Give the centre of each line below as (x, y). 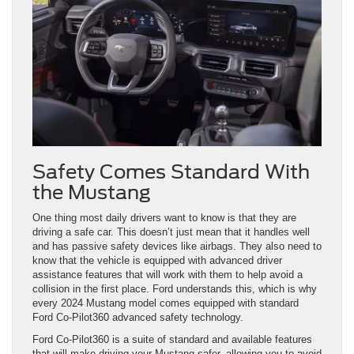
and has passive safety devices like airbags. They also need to (177, 247)
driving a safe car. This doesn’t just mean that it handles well (171, 232)
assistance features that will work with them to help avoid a (168, 275)
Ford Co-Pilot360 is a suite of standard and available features (172, 340)
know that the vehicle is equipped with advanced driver (157, 261)
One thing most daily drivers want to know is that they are (164, 218)
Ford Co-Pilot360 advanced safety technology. (138, 318)
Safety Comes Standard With (171, 172)
